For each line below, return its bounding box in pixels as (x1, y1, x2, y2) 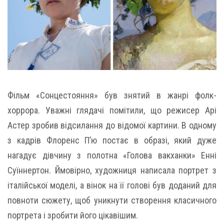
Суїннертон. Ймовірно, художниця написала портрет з (7, 165, 216, 176)
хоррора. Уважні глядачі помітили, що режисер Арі (7, 105, 216, 116)
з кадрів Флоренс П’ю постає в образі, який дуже (7, 135, 216, 146)
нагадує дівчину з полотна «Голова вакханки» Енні (7, 150, 216, 161)
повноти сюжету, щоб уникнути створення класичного (7, 195, 216, 206)
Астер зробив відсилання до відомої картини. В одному (7, 120, 216, 131)
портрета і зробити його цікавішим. (7, 210, 138, 221)
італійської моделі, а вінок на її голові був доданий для (7, 180, 216, 191)
